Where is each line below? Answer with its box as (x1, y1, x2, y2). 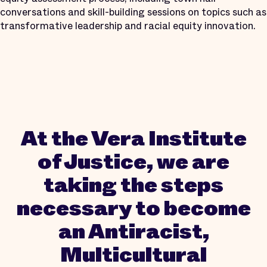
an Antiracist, (58, 216, 209, 247)
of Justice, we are (38, 146, 229, 177)
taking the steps (44, 169, 223, 200)
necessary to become (16, 193, 251, 223)
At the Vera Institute (20, 123, 247, 154)
